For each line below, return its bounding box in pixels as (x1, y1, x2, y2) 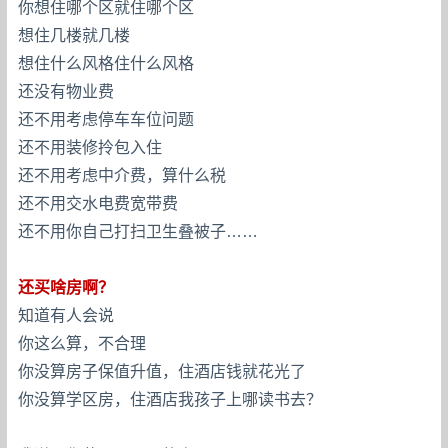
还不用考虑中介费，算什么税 (18, 166, 227, 184)
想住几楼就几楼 (18, 26, 131, 44)
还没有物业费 (18, 82, 115, 100)
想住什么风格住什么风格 (18, 54, 195, 72)
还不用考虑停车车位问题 (18, 110, 195, 128)
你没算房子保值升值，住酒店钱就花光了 (18, 362, 307, 380)
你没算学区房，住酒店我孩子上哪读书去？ (18, 390, 323, 408)
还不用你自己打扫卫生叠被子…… (18, 222, 259, 240)
